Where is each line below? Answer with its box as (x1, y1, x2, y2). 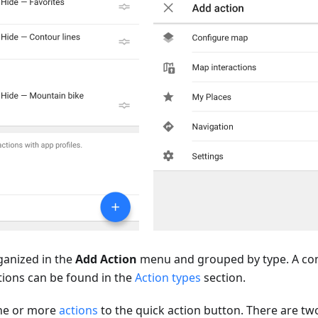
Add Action (75, 251, 137, 268)
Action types (135, 270, 201, 286)
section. (201, 270, 246, 286)
